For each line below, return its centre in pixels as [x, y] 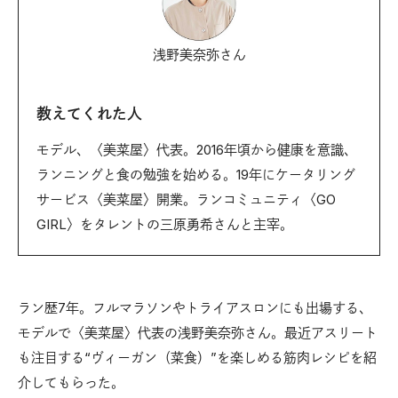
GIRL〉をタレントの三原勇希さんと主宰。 [165, 224]
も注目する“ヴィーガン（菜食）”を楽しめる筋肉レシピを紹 [197, 357]
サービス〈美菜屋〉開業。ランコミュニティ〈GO [186, 199]
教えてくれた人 [89, 113]
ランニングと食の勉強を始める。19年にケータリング [196, 174]
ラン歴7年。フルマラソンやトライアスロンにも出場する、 [195, 307]
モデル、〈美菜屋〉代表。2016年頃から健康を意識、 [197, 149]
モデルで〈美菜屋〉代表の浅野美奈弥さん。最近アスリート [198, 332]
